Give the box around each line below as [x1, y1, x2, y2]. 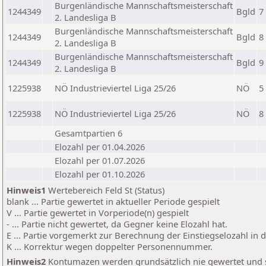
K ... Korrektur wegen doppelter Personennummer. [7, 240, 213, 252]
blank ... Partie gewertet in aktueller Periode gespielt [7, 195, 220, 207]
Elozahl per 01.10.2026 [55, 168, 145, 180]
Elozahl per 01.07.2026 [55, 154, 145, 166]
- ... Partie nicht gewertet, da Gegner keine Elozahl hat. [7, 218, 227, 230]
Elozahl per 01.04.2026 [55, 141, 145, 153]
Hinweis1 [7, 184, 46, 196]
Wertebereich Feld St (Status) [46, 184, 164, 196]
